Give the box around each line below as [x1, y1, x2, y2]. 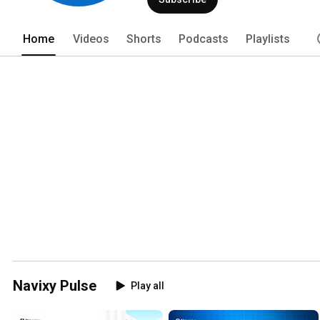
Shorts [126, 31, 161, 46]
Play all [131, 279, 164, 291]
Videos [73, 31, 109, 46]
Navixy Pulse [13, 276, 96, 294]
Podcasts [179, 31, 229, 46]
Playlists [246, 31, 290, 46]
